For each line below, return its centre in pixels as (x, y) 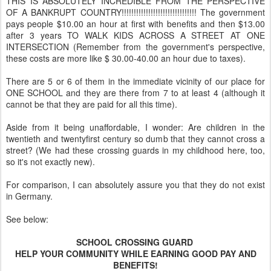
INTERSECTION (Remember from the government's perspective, (135, 47)
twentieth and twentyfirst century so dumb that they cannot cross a (135, 139)
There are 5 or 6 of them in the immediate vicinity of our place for (135, 81)
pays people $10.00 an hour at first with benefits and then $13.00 (135, 24)
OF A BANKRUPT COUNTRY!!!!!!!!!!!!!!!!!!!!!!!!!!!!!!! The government (135, 12)
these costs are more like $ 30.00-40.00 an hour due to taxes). (127, 58)
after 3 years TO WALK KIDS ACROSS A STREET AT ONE (135, 35)
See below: (27, 219)
